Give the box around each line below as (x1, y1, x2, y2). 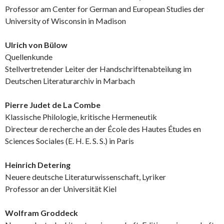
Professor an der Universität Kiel (5, 183, 116, 193)
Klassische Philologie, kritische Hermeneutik (5, 111, 157, 121)
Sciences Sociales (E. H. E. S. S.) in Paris (5, 135, 134, 145)
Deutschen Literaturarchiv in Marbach (5, 75, 135, 85)
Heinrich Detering (5, 159, 70, 169)
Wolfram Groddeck (5, 207, 78, 217)
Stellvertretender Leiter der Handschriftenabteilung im (5, 63, 191, 73)
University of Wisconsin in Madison (5, 15, 126, 25)
